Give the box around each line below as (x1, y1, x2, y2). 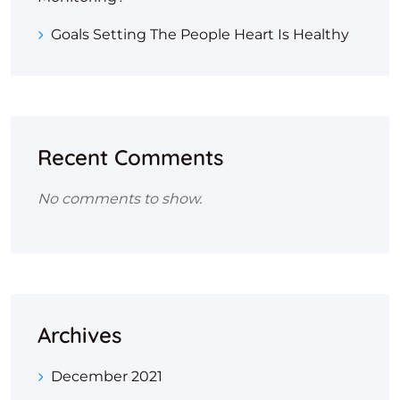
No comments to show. (37, 190, 202, 208)
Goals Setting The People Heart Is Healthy (51, 26, 349, 44)
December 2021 (51, 368, 162, 386)
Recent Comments (37, 144, 223, 171)
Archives (37, 321, 121, 349)
